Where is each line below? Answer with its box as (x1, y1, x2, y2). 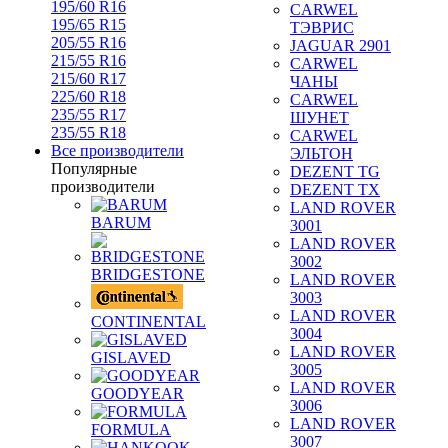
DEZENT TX (290, 181, 380, 198)
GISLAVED (91, 349, 171, 366)
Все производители (51, 142, 184, 159)
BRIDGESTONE (91, 266, 205, 283)
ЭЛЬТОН (290, 145, 353, 162)
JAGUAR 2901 (290, 37, 391, 54)
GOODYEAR (91, 385, 184, 402)
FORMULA (91, 421, 171, 438)
